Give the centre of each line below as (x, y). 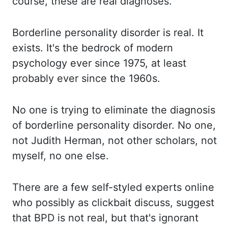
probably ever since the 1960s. (86, 78)
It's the (64, 48)
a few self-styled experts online (138, 187)
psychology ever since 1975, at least (99, 63)
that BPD (35, 218)
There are (37, 187)
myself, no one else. (61, 156)
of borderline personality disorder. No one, (114, 125)
